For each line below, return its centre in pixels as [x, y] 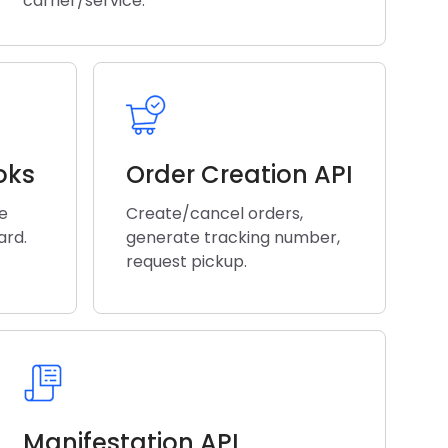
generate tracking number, [233, 237]
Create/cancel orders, [214, 213]
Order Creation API [239, 174]
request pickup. [186, 261]
